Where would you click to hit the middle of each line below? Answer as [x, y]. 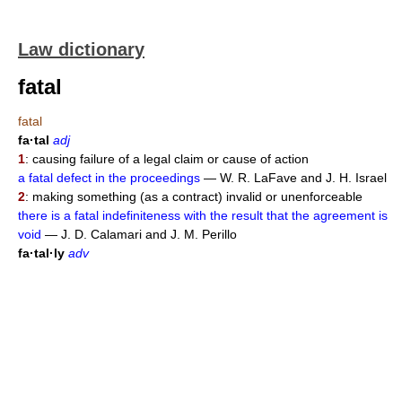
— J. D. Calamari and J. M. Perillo [139, 234]
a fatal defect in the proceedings [109, 178]
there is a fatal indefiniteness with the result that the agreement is [203, 215]
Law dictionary [81, 49]
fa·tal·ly [41, 253]
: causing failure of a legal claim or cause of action [167, 159]
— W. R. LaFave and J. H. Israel [293, 178]
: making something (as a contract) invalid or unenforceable [194, 197]
